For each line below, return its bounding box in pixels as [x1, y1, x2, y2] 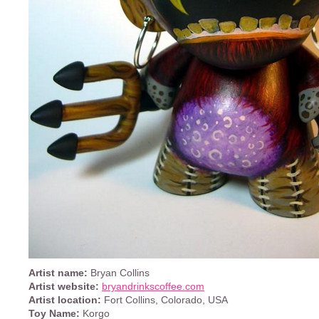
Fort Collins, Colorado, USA [101, 295, 228, 305]
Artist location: [28, 295, 101, 305]
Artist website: [28, 281, 99, 292]
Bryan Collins [88, 268, 150, 278]
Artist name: [28, 268, 88, 278]
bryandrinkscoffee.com [102, 281, 204, 292]
